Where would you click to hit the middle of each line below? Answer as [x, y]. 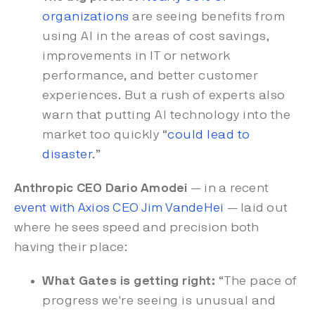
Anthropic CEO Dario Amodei [101, 188]
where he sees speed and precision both [137, 228]
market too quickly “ [105, 135]
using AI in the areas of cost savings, [156, 37]
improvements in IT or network [136, 56]
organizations [86, 17]
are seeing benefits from [207, 17]
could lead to [209, 135]
